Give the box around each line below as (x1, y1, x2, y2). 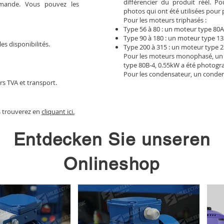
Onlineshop (63, 153, 160, 174)
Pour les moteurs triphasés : (123, 15, 206, 25)
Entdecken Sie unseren (13, 129, 210, 150)
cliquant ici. (41, 107, 74, 116)
